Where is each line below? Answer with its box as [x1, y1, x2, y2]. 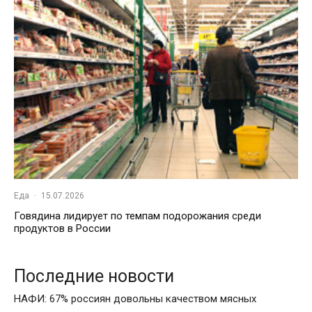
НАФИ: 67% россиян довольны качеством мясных [14, 292, 256, 306]
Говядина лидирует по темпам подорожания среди [14, 210, 261, 223]
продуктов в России [14, 222, 111, 235]
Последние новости [14, 266, 174, 287]
